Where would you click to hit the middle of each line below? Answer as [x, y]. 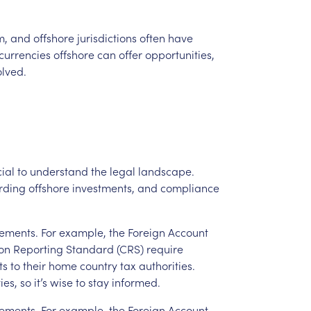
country [98, 265]
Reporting [38, 248]
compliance [190, 187]
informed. [136, 281]
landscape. [166, 170]
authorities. [167, 265]
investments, [103, 187]
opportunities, [179, 54]
